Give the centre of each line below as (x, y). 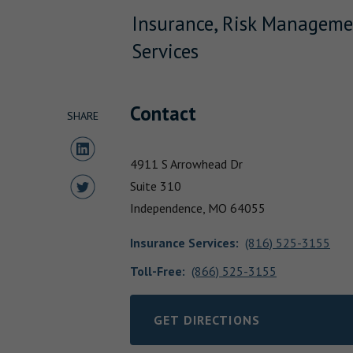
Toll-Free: (158, 271)
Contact (163, 114)
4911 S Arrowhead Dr (186, 164)
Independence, (169, 208)
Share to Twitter (113, 185)
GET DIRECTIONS (207, 320)
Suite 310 (156, 186)
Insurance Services (183, 243)
